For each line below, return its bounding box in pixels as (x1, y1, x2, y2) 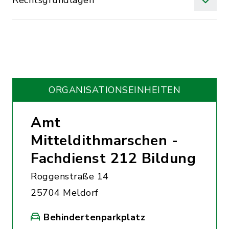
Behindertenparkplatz (43, 211, 145, 223)
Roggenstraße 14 (31, 170, 109, 182)
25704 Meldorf (31, 187, 99, 199)
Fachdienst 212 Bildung (31, 149, 196, 168)
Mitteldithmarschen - (31, 131, 178, 150)
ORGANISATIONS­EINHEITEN (49, 84, 180, 96)
